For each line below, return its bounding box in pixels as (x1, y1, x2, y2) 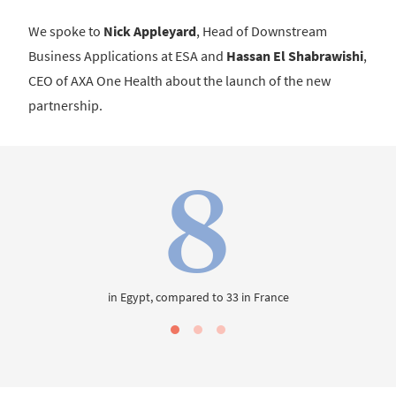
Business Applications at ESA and (28, 47, 226, 65)
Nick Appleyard (103, 22, 196, 41)
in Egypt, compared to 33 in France (107, 289, 289, 306)
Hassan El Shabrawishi (226, 47, 363, 65)
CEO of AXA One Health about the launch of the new (28, 72, 331, 90)
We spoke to (28, 22, 103, 41)
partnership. (28, 96, 103, 115)
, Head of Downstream (196, 22, 327, 41)
